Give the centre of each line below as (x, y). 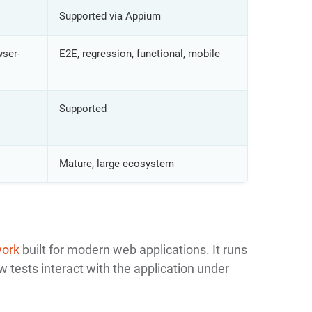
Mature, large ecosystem (116, 163)
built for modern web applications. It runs (133, 249)
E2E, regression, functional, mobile (139, 53)
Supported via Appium (110, 16)
